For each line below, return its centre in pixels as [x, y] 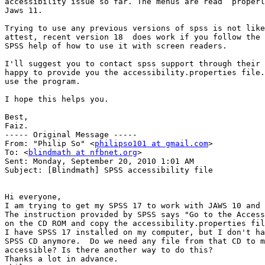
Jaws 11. [24, 11]
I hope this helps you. [57, 99]
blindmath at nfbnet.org [83, 153]
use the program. [43, 82]
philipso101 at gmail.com [151, 144]
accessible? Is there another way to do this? [109, 250]
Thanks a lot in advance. [62, 259]
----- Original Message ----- [73, 135]
